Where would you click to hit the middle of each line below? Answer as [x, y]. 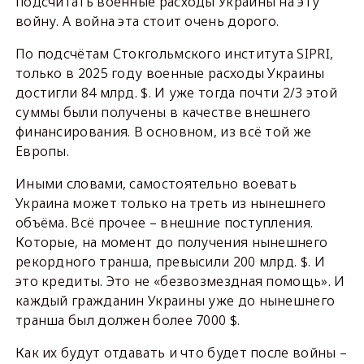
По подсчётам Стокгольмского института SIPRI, [174, 54]
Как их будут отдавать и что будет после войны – [181, 353]
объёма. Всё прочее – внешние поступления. [164, 223]
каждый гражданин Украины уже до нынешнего [175, 301]
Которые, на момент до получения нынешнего [171, 243]
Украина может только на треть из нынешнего [171, 204]
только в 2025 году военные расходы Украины [170, 74]
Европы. [42, 152]
